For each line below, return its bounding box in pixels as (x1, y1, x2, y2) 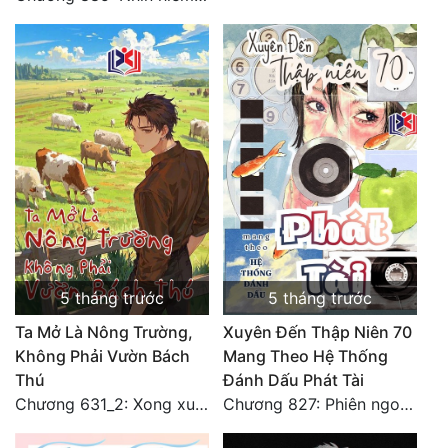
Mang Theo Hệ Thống (223, 346, 388, 367)
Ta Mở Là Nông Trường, (15, 322, 193, 343)
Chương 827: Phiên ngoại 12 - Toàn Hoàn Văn (400, 394, 413, 415)
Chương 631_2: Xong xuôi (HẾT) (195, 394, 208, 415)
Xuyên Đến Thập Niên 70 (223, 322, 412, 343)
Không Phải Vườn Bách (15, 346, 190, 367)
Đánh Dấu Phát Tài (223, 370, 364, 391)
